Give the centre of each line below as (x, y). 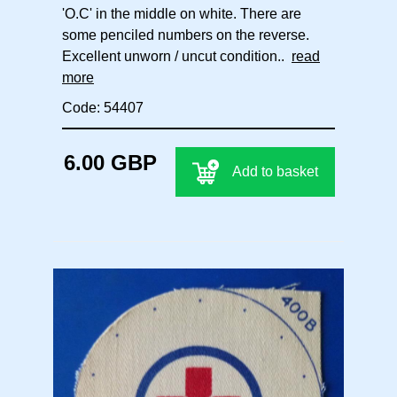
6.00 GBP (110, 163)
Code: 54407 (103, 108)
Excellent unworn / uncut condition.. (177, 57)
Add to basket (275, 172)
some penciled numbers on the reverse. (186, 35)
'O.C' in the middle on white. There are (182, 14)
